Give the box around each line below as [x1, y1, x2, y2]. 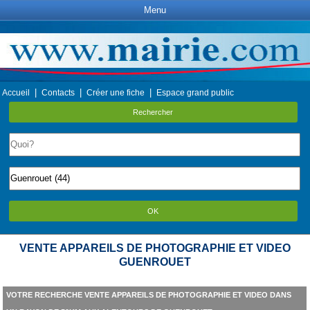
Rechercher [133, 108, 174, 116]
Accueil [2, 88, 30, 98]
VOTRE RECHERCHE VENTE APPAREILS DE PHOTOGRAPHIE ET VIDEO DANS [6, 291, 291, 299]
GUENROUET [118, 256, 191, 268]
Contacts [42, 88, 75, 98]
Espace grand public [156, 88, 234, 98]
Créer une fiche [86, 88, 145, 98]
